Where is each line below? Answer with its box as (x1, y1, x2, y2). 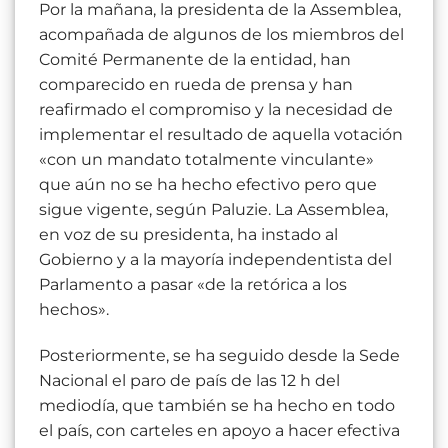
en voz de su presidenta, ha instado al (39, 224, 338, 244)
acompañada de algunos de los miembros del (39, 24, 404, 44)
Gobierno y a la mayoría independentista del (39, 249, 392, 269)
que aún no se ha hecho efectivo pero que (39, 174, 377, 194)
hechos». (39, 299, 109, 319)
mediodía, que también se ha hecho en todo (39, 395, 395, 415)
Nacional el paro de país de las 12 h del (39, 370, 340, 390)
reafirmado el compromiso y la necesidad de (39, 99, 393, 119)
